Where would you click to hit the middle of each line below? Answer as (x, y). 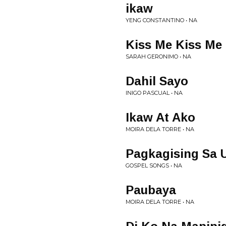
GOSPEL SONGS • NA (154, 165)
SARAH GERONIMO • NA (158, 56)
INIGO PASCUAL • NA (154, 93)
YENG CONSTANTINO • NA (161, 20)
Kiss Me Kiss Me (174, 45)
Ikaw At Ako (160, 117)
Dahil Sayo (157, 81)
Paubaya (151, 190)
